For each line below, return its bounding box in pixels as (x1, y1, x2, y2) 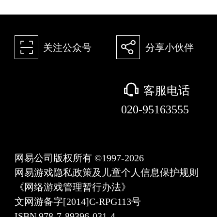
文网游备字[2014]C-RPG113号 (14, 196, 141, 207)
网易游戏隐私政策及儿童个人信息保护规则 (14, 167, 199, 178)
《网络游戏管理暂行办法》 (14, 182, 140, 193)
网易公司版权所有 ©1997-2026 (14, 153, 144, 164)
